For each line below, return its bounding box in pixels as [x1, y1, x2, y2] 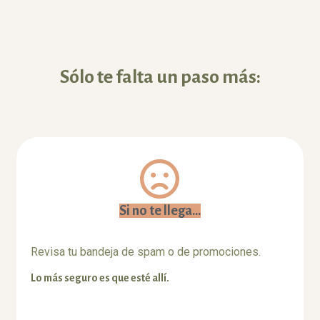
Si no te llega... [119, 204, 201, 219]
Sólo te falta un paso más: [59, 67, 261, 88]
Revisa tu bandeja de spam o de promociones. [31, 245, 261, 259]
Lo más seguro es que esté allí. [31, 271, 170, 284]
